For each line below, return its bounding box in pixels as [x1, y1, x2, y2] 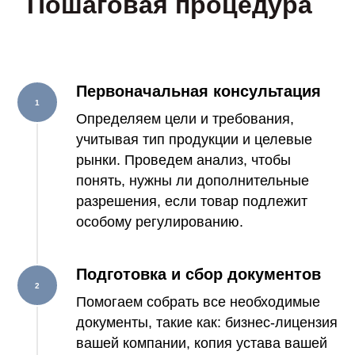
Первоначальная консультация [76, 82, 321, 100]
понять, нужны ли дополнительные [76, 173, 309, 189]
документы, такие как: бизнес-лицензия [76, 315, 338, 330]
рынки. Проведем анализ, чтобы [76, 152, 291, 168]
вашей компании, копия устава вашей [76, 335, 327, 351]
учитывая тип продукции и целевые [76, 132, 312, 147]
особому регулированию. [76, 214, 243, 230]
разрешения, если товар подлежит [76, 193, 307, 209]
